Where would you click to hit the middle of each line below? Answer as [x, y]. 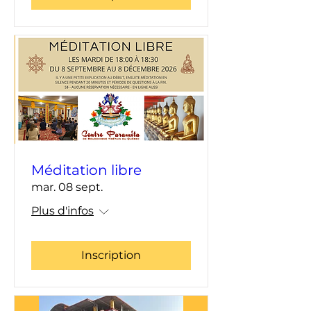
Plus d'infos [62, 211]
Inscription [111, 255]
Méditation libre [86, 170]
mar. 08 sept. [67, 187]
